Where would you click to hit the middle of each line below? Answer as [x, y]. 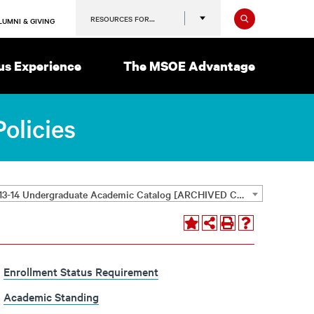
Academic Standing [51, 296]
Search [271, 15]
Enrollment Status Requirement [81, 271]
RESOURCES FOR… [122, 19]
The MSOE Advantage [189, 66]
